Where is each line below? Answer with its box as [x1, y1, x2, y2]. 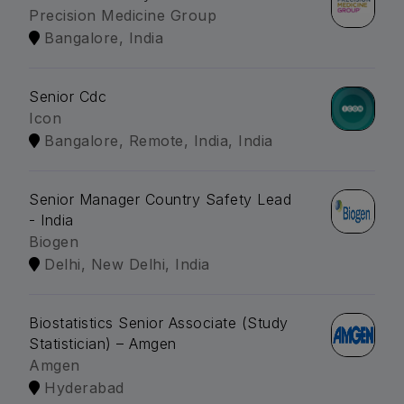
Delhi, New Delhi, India [44, 255, 210, 274]
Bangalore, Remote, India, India [44, 132, 273, 151]
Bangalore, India [44, 29, 163, 48]
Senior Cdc [29, 87, 106, 106]
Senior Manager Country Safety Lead [29, 190, 291, 209]
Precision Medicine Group [29, 6, 216, 25]
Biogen [29, 233, 78, 252]
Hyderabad [44, 379, 124, 398]
